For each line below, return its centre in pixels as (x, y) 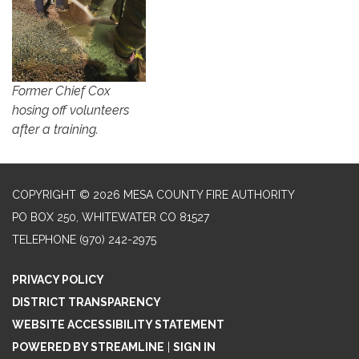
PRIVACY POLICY (58, 280)
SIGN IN (194, 347)
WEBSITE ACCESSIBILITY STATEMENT (118, 325)
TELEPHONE (44, 240)
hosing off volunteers (71, 111)
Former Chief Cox (61, 91)
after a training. (55, 130)
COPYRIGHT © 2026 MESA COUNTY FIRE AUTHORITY (153, 195)
